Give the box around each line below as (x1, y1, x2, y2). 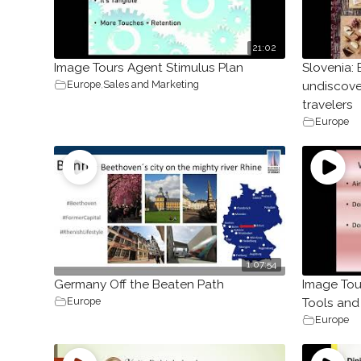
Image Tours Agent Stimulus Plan (54, 60, 244, 75)
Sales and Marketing (103, 77, 200, 90)
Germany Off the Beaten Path (54, 277, 225, 293)
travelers (301, 97, 353, 112)
